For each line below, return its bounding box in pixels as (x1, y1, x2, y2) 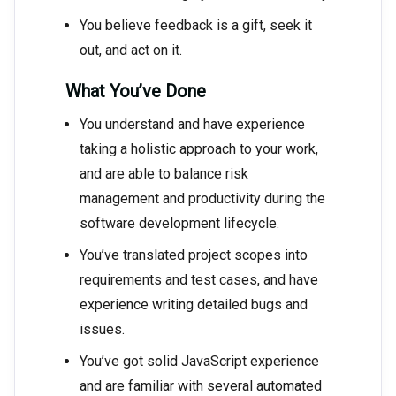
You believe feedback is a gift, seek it (80, 17, 312, 34)
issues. (80, 321, 125, 339)
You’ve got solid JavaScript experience (80, 353, 319, 370)
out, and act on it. (80, 42, 182, 59)
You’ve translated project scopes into (80, 247, 308, 264)
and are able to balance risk (80, 165, 248, 183)
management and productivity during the (80, 190, 325, 208)
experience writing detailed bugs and (80, 296, 308, 314)
